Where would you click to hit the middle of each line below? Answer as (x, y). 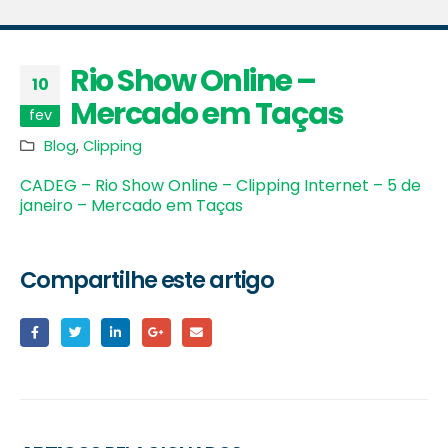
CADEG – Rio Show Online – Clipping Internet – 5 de (220, 186)
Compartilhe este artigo (147, 280)
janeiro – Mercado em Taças (131, 206)
